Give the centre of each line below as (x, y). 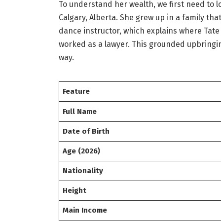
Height (75, 191)
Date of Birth (86, 131)
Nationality (83, 171)
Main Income (85, 210)
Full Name (80, 112)
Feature (76, 92)
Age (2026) (82, 151)
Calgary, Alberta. (88, 18)
